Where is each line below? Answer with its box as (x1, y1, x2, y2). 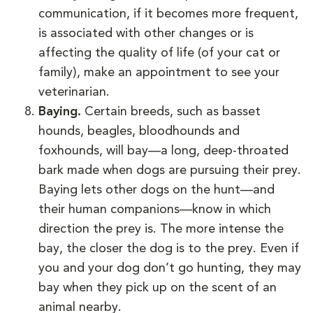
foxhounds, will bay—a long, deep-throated (38, 144, 289, 157)
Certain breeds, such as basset (85, 105, 261, 118)
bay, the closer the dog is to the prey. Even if (38, 242, 299, 255)
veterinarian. (38, 85, 110, 99)
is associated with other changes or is (38, 27, 254, 40)
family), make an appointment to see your (38, 66, 279, 79)
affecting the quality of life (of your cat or (38, 46, 280, 59)
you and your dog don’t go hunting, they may (38, 261, 301, 275)
